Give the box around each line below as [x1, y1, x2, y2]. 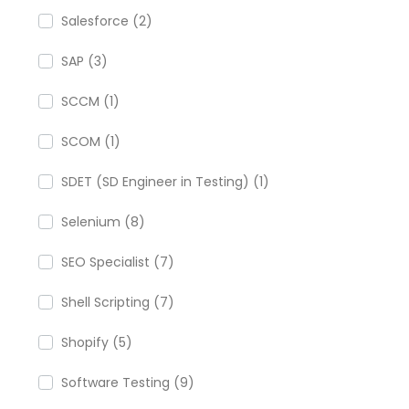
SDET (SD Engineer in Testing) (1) [61, 173, 269, 191]
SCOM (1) [61, 132, 121, 151]
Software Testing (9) [61, 373, 194, 392]
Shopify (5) [61, 333, 132, 351]
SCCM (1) [61, 92, 120, 110]
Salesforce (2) [61, 12, 152, 30]
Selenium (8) [61, 213, 145, 231]
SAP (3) [61, 52, 108, 70]
